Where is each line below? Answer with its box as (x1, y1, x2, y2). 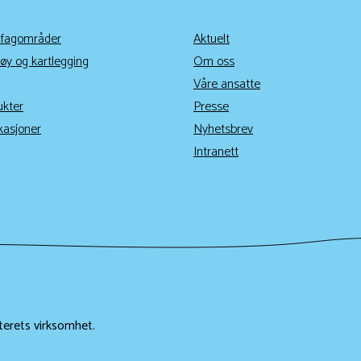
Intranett (193, 140, 239, 163)
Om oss (193, 50, 234, 73)
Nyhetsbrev (193, 118, 253, 140)
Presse (193, 95, 229, 118)
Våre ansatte (193, 73, 260, 95)
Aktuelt (193, 27, 230, 50)
